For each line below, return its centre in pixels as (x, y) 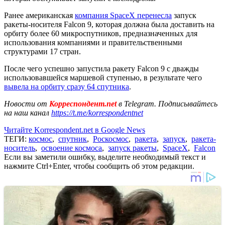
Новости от (26, 103)
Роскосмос (111, 139)
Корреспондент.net (83, 103)
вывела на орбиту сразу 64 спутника (67, 86)
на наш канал (28, 113)
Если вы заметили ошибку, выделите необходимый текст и (105, 157)
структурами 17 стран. (42, 51)
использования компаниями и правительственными (93, 42)
